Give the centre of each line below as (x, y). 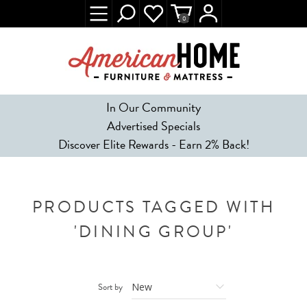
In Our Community (153, 107)
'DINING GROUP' (153, 232)
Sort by (110, 287)
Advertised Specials (153, 126)
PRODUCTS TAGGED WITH (153, 207)
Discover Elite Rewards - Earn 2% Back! (153, 144)
